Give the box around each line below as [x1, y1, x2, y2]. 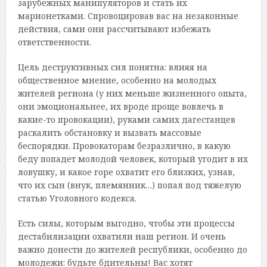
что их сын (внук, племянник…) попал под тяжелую [17, 179, 241, 191]
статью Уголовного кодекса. [17, 192, 136, 204]
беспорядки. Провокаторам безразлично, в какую [17, 139, 231, 151]
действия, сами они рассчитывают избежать [17, 23, 211, 35]
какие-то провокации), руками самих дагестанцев [17, 113, 235, 125]
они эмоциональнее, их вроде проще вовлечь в [17, 100, 223, 112]
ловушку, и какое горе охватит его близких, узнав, [17, 166, 235, 178]
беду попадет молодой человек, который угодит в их [17, 153, 248, 164]
